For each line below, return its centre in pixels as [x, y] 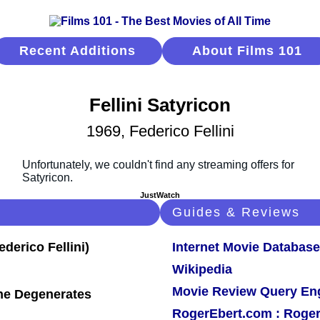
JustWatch [160, 195]
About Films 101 [247, 51]
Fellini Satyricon [160, 105]
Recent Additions [77, 51]
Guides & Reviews [236, 212]
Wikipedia [202, 270]
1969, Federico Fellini [160, 131]
